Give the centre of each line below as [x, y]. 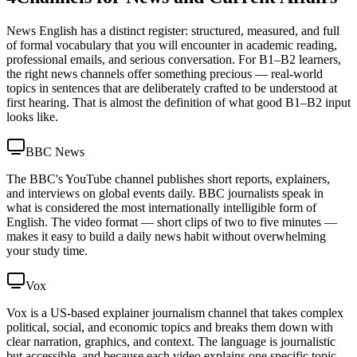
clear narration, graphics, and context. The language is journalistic [171, 341]
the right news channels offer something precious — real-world [165, 73]
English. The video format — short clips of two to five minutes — [172, 222]
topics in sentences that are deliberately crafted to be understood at [172, 88]
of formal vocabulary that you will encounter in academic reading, [172, 45]
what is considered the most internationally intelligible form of [161, 207]
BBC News [55, 151]
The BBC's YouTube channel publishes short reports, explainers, [168, 178]
